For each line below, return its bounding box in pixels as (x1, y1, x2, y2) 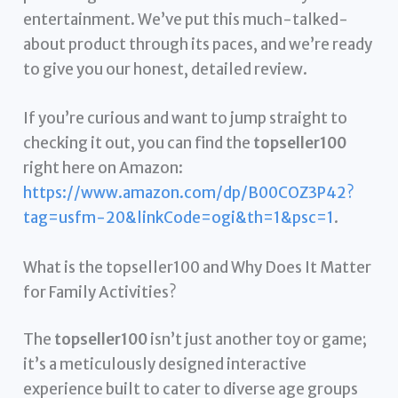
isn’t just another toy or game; (147, 330, 368, 350)
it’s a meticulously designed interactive (23, 354, 307, 375)
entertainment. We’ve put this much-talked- (23, 10, 349, 30)
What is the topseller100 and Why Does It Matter (23, 257, 372, 277)
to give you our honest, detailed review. (23, 60, 308, 80)
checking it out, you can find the (23, 133, 254, 154)
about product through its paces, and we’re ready (23, 35, 373, 55)
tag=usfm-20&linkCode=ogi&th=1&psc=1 (23, 208, 335, 228)
